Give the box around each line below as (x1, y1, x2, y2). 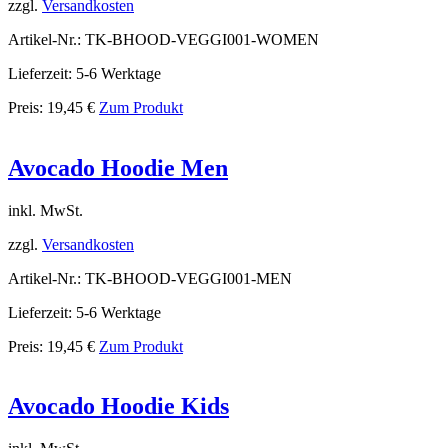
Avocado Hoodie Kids (8, 393, 229, 420)
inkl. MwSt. (8, 201, 83, 219)
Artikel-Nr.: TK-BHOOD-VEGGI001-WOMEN (8, 30, 319, 48)
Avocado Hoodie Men (8, 154, 228, 181)
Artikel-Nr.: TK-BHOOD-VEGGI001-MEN (8, 269, 292, 287)
